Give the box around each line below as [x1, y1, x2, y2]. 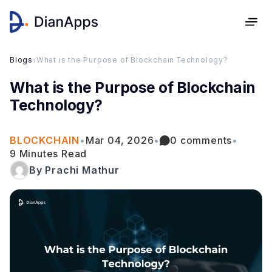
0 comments [170, 134, 233, 146]
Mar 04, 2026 [85, 134, 154, 146]
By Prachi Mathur [29, 164, 120, 176]
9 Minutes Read [10, 148, 87, 160]
